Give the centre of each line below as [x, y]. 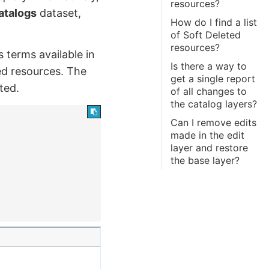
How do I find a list [214, 22]
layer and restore [210, 148]
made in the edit [208, 135]
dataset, [59, 13]
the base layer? [205, 160]
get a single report [213, 79]
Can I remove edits [214, 122]
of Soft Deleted [206, 35]
